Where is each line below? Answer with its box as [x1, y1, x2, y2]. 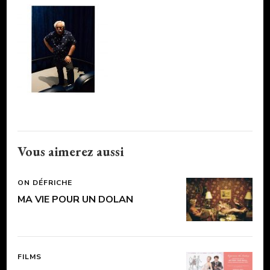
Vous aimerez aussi [17, 142, 124, 160]
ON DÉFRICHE [17, 177, 72, 187]
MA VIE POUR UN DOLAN [17, 192, 133, 206]
